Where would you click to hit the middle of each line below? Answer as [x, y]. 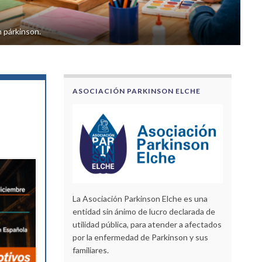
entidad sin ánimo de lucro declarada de [144, 211]
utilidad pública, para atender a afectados [147, 224]
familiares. [90, 250]
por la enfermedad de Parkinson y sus [140, 237]
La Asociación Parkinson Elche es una [140, 198]
